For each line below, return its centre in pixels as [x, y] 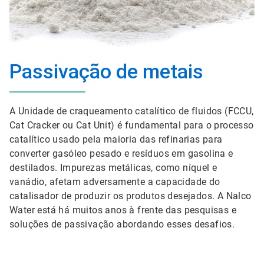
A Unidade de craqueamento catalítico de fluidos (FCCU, [132, 111]
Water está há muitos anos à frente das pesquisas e [123, 210]
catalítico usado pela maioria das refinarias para [116, 139]
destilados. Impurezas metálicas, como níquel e [113, 168]
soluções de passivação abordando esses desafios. [122, 224]
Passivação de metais [106, 71]
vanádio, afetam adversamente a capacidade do [115, 182]
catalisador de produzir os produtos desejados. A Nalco [131, 196]
